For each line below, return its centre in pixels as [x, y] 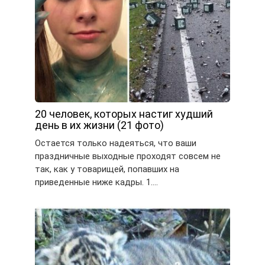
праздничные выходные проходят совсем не [128, 156]
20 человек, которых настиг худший [124, 114]
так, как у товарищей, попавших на [107, 169]
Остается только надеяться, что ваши [116, 143]
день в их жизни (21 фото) [99, 125]
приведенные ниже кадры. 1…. [96, 182]
